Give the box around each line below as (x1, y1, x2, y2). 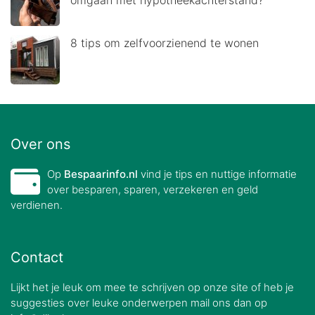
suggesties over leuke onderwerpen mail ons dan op (11, 295, 267, 309)
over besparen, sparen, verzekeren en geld (47, 182, 258, 196)
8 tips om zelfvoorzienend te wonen (70, 35, 259, 50)
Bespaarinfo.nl (64, 167, 138, 181)
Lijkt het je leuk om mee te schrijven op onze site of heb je (11, 280, 294, 294)
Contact (11, 248, 63, 266)
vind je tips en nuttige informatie (138, 167, 297, 181)
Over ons (11, 135, 70, 153)
